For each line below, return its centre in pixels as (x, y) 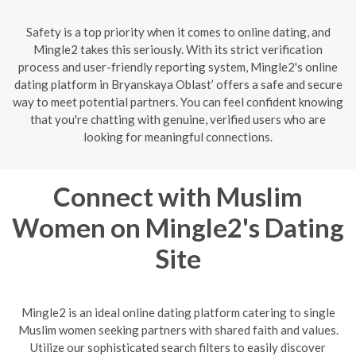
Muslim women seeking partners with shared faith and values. (178, 330)
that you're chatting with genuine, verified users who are (178, 119)
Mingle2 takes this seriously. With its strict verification (178, 49)
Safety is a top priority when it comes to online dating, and (178, 31)
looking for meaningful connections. (178, 136)
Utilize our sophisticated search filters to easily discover (178, 347)
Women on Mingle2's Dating (178, 227)
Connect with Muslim (178, 196)
